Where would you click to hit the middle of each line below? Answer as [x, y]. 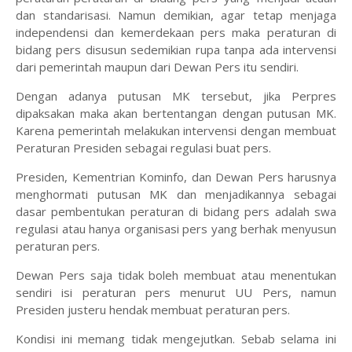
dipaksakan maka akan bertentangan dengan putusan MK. [176, 114]
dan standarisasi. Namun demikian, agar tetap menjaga [176, 15]
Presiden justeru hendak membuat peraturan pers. [154, 310]
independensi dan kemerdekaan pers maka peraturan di [176, 33]
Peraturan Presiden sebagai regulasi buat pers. [145, 148]
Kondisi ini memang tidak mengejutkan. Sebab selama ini [176, 339]
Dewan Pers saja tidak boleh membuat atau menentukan [176, 275]
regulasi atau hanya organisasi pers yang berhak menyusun [176, 229]
